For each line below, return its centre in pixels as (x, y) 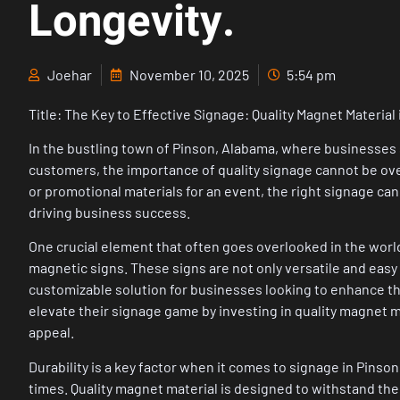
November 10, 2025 (189, 74)
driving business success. (109, 212)
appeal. (51, 332)
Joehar (70, 74)
